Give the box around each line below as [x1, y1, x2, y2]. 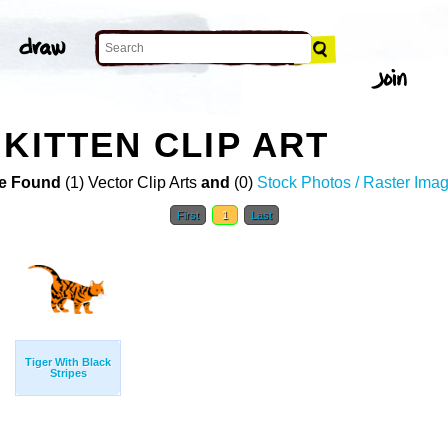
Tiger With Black [25, 356, 111, 369]
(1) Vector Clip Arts [60, 174, 201, 192]
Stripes [49, 367, 87, 380]
